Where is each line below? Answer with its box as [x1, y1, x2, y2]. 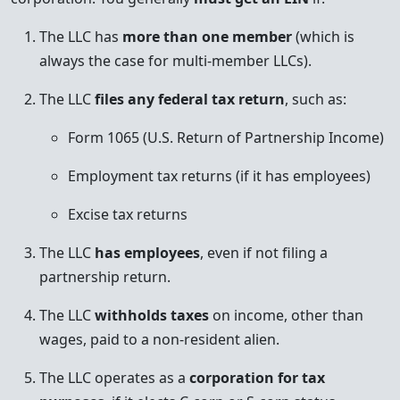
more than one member [122, 27, 292, 46]
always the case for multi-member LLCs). [39, 51, 312, 71]
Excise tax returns [68, 204, 187, 224]
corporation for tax [189, 368, 325, 387]
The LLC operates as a [39, 368, 189, 387]
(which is [292, 27, 354, 46]
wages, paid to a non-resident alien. [39, 329, 279, 349]
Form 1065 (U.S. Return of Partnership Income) [68, 128, 384, 147]
